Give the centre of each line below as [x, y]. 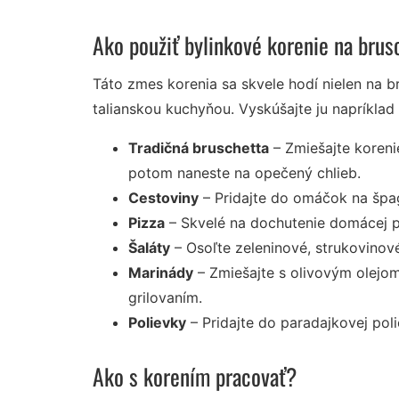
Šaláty [149, 248]
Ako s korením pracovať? [195, 376]
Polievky [157, 323]
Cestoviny [163, 198]
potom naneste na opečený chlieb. [244, 173]
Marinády [161, 273]
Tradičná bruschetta [199, 148]
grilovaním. [165, 298]
